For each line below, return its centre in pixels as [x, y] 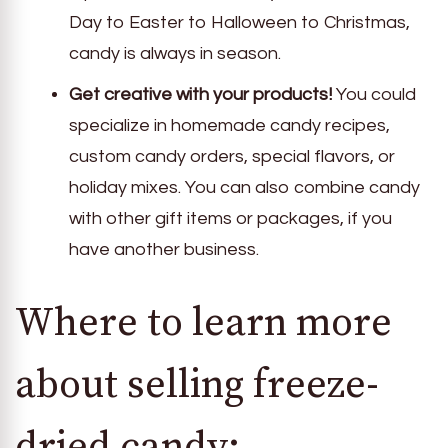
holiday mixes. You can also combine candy [244, 187]
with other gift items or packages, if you [230, 218]
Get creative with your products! [200, 94]
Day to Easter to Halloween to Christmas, [239, 22]
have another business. [164, 249]
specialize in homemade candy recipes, [229, 125]
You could [374, 94]
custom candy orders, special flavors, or [232, 156]
